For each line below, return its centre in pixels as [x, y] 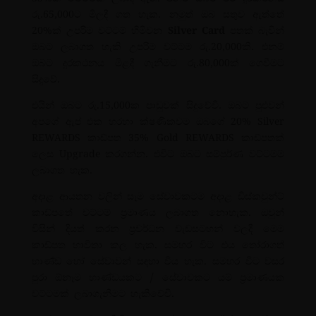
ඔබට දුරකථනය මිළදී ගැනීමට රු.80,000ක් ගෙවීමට [158, 62]
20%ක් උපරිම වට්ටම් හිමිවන [99, 30]
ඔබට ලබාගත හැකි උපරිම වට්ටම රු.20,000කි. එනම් [158, 46]
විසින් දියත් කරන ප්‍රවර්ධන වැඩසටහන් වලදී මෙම [158, 228]
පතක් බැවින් [255, 30]
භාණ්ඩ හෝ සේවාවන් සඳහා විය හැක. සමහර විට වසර [158, 261]
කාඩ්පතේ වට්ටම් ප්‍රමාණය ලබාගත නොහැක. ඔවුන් [158, 212]
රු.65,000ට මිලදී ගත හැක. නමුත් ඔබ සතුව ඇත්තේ [158, 14]
